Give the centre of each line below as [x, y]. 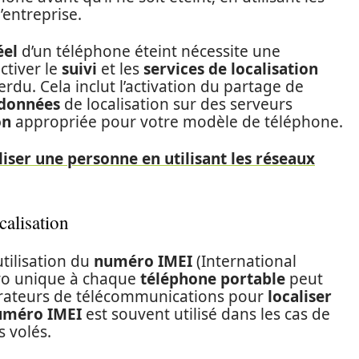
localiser [300, 296]
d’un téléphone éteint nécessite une [149, 51]
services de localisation [231, 69]
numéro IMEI [143, 261]
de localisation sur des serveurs [176, 104]
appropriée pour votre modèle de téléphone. [177, 122]
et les [120, 69]
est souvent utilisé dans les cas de [206, 314]
